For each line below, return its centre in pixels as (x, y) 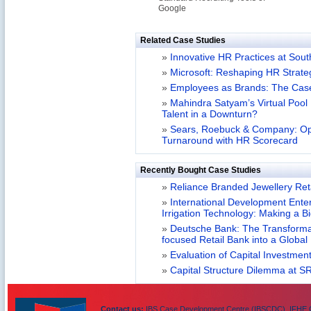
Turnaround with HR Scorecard (230, 141)
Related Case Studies (183, 40)
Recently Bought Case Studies (201, 170)
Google (172, 8)
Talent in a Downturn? (210, 114)
